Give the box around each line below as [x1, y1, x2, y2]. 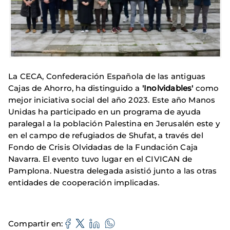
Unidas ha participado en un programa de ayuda [8, 107, 201, 117]
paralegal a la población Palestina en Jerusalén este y [8, 119, 220, 129]
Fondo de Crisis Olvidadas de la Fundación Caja [8, 142, 198, 152]
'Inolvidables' [142, 83, 196, 93]
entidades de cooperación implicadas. [8, 178, 160, 188]
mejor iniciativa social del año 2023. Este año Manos [8, 95, 216, 105]
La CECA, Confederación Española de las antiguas [8, 71, 206, 82]
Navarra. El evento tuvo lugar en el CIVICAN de [8, 154, 193, 164]
